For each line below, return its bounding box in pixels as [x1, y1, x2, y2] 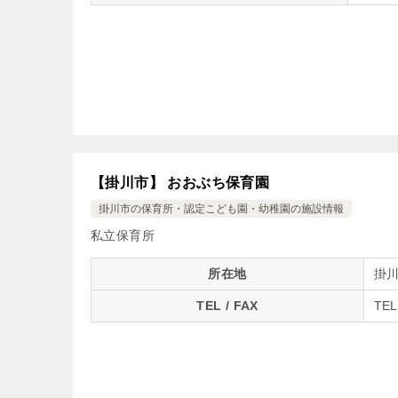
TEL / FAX [196, 298, 259, 313]
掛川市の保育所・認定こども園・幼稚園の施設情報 [99, 203, 344, 215]
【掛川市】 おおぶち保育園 [91, 175, 270, 190]
